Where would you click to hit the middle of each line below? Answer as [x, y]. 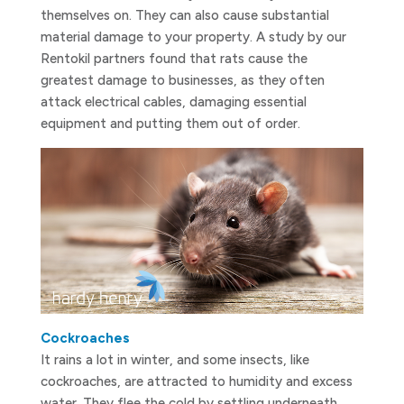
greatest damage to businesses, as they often [182, 80]
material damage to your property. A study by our [193, 37]
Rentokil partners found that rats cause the [174, 58]
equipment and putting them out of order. [170, 123]
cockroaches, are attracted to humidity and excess [196, 382]
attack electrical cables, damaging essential [173, 101]
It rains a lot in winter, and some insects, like [174, 360]
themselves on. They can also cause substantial [184, 15]
